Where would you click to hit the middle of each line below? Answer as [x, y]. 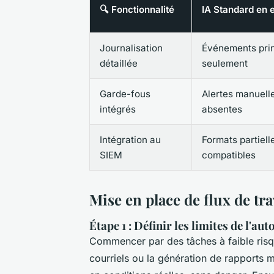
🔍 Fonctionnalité [137, 10]
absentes [222, 109]
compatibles [229, 155]
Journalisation [131, 48]
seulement [225, 64]
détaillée [119, 64]
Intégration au [130, 140]
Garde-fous [125, 94]
